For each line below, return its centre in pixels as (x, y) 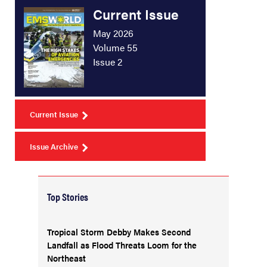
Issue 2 (108, 62)
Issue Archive (54, 147)
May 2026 (113, 33)
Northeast (66, 258)
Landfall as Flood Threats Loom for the (122, 245)
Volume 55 (115, 48)
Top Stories (68, 197)
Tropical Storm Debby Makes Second (119, 232)
